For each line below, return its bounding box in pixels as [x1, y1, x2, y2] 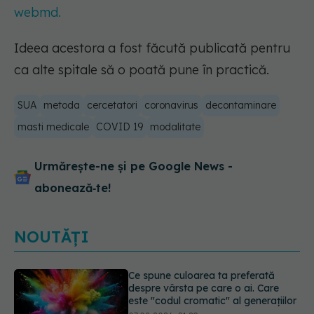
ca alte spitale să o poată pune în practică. [14, 62, 269, 78]
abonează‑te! [34, 181, 111, 196]
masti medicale [18, 121, 89, 134]
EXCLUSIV [132, 280, 183, 293]
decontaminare [205, 99, 276, 112]
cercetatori [87, 99, 137, 112]
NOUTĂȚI [14, 227, 89, 247]
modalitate [150, 121, 200, 134]
